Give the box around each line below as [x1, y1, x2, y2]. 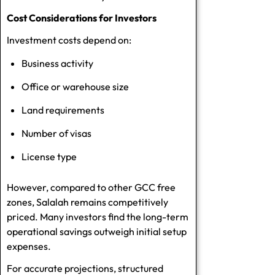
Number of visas [21, 126, 91, 139]
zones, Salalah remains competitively [7, 195, 168, 208]
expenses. [7, 239, 51, 252]
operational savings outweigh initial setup [7, 225, 187, 238]
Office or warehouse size [21, 80, 129, 93]
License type [21, 150, 77, 163]
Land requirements [21, 103, 104, 116]
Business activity [21, 56, 93, 69]
